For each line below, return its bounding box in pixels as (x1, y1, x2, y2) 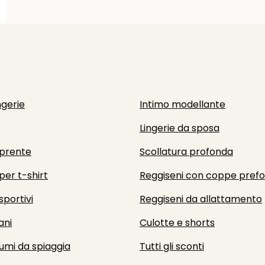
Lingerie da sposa (140, 121, 219, 135)
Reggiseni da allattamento (140, 192, 262, 206)
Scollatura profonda (140, 145, 233, 159)
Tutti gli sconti (140, 240, 204, 253)
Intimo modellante (140, 98, 225, 111)
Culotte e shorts (140, 216, 215, 230)
